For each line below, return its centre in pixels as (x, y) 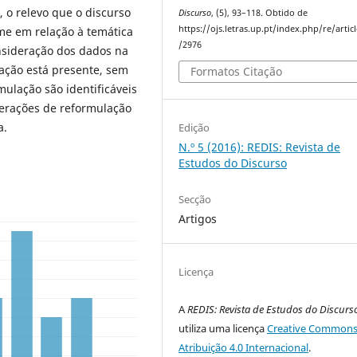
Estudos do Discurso (233, 163)
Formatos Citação (237, 72)
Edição (194, 128)
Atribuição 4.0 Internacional (244, 348)
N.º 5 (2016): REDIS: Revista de (260, 147)
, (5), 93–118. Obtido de (260, 12)
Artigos (198, 219)
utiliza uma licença (223, 329)
